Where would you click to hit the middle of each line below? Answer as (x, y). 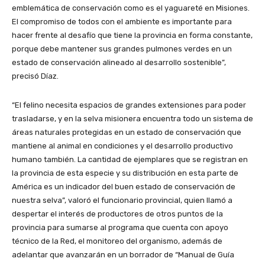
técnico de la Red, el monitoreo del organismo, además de (117, 241)
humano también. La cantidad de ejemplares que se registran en (130, 160)
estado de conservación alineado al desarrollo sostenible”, (119, 63)
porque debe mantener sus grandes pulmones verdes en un (122, 49)
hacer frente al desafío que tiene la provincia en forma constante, (132, 35)
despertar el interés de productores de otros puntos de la (117, 214)
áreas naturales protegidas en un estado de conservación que (127, 132)
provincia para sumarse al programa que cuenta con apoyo (120, 228)
